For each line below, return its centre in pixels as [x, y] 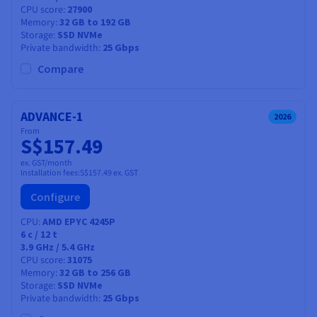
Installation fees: [50, 173]
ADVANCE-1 [52, 116]
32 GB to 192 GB [95, 22]
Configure [55, 196]
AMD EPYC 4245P [79, 221]
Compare [60, 68]
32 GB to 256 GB [95, 272]
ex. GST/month [46, 163]
